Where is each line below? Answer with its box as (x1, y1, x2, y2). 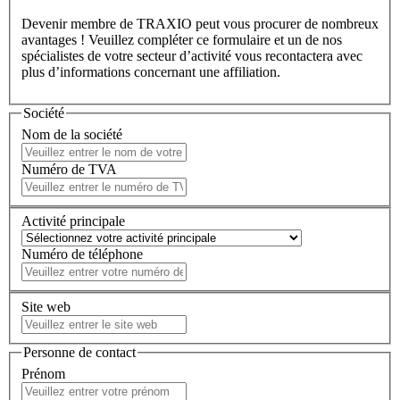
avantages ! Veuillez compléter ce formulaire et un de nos (21, 32, 342, 48)
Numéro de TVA (21, 161, 117, 177)
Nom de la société (21, 126, 122, 142)
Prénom (21, 365, 65, 381)
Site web (21, 298, 71, 314)
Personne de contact (23, 344, 136, 360)
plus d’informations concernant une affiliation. (21, 64, 280, 80)
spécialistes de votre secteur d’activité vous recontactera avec (21, 48, 362, 64)
